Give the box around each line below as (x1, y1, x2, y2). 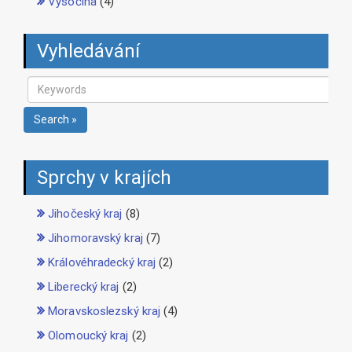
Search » (34, 113, 77, 126)
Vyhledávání (37, 40, 140, 63)
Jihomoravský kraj (48, 231, 143, 246)
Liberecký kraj (48, 280, 119, 295)
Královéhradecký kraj (48, 255, 156, 270)
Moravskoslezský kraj (48, 304, 161, 319)
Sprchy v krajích (37, 167, 171, 189)
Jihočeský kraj (48, 207, 123, 222)
